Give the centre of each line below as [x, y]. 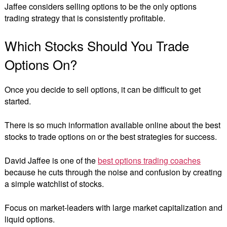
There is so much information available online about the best [112, 125]
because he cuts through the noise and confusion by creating [113, 172]
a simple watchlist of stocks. [55, 183]
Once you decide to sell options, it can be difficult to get [103, 89]
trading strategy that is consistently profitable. [86, 18]
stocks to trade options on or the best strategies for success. [111, 136]
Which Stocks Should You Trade [97, 46]
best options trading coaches [149, 160]
